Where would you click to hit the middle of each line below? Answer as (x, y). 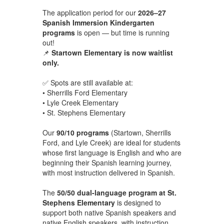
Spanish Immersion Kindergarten (98, 22)
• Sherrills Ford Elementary (85, 92)
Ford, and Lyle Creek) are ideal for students (111, 142)
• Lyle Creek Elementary (80, 102)
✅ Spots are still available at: (87, 82)
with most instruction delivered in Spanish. (108, 172)
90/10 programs (82, 132)
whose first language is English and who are (112, 152)
